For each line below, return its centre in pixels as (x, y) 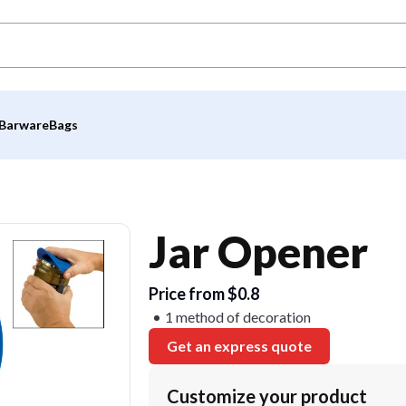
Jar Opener (258, 251)
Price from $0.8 (204, 294)
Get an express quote (239, 346)
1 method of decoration (238, 317)
